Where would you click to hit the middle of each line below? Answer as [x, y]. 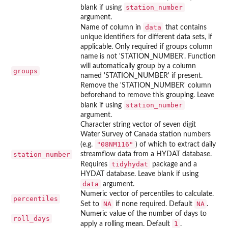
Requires [95, 164]
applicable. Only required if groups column [147, 47]
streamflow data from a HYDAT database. [146, 154]
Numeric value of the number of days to [144, 213]
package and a [174, 164]
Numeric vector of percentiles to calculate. [147, 194]
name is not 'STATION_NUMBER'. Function [148, 56]
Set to [91, 204]
